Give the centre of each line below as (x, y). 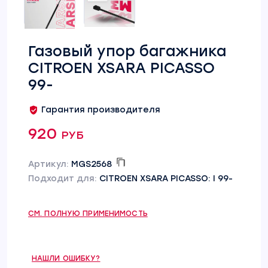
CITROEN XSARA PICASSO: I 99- (166, 179)
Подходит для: (64, 179)
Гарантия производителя (101, 110)
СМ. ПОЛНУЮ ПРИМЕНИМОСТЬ (88, 214)
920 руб (56, 133)
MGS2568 (92, 164)
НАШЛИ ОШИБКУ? (66, 258)
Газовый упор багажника (127, 51)
